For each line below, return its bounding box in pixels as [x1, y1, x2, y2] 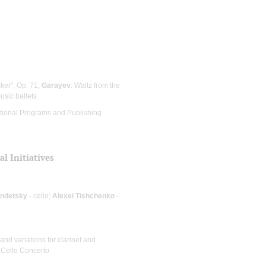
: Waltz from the [71, 81, 120, 90]
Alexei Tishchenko [52, 191, 115, 200]
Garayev [42, 81, 71, 90]
